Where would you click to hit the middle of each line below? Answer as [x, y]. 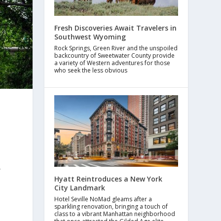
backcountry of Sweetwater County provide [115, 55]
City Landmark [80, 188]
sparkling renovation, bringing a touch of [111, 207]
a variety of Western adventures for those [112, 63]
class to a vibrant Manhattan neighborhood [115, 214]
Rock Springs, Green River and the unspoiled [116, 48]
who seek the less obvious [91, 70]
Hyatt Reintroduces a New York [109, 179]
